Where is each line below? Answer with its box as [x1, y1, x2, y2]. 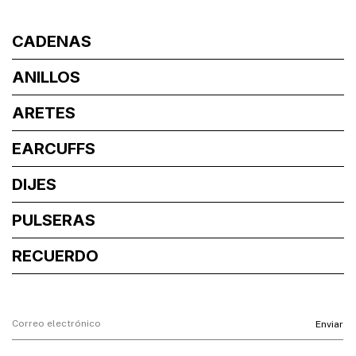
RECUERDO [12, 246, 99, 266]
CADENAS [12, 32, 91, 52]
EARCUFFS [12, 139, 95, 159]
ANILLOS [12, 68, 80, 87]
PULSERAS [12, 211, 95, 230]
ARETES [12, 103, 75, 123]
